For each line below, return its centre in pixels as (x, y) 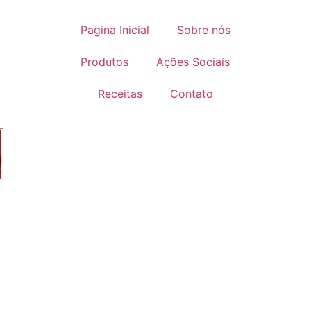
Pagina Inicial (115, 30)
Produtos (105, 62)
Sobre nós (203, 30)
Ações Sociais (193, 62)
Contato (191, 94)
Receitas (120, 94)
